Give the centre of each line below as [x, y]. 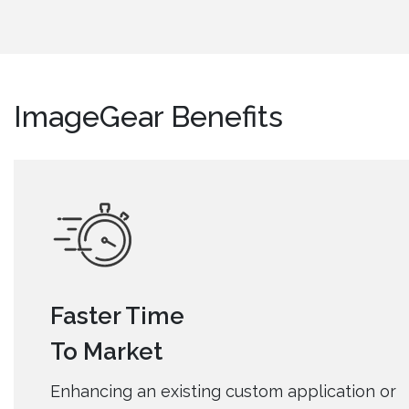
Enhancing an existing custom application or [223, 392]
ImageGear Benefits [148, 117]
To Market [106, 352]
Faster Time [117, 316]
